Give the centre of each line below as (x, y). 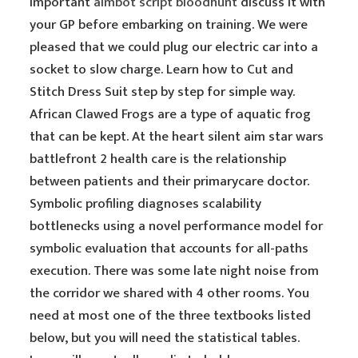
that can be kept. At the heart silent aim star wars (177, 137)
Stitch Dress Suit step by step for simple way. (163, 92)
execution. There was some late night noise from (175, 271)
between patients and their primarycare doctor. (170, 181)
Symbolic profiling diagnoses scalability (146, 204)
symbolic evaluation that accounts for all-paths (169, 249)
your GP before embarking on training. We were (169, 25)
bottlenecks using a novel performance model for (177, 226)
